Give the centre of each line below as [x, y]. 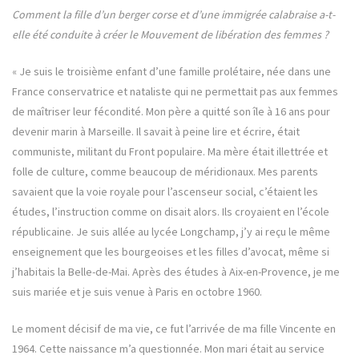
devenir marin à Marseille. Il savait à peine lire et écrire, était [156, 132]
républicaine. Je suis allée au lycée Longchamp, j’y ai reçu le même [171, 232]
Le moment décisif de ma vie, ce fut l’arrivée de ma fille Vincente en [174, 329]
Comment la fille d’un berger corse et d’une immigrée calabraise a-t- [173, 15]
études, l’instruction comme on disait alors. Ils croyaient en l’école [171, 212]
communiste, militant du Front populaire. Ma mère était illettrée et [170, 152]
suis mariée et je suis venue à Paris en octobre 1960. [137, 292]
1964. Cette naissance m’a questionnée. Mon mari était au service [168, 349]
